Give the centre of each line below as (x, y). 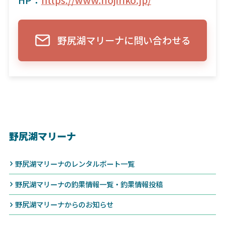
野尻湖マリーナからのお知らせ (65, 204)
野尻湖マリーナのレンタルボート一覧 (75, 163)
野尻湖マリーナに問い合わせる (124, 40)
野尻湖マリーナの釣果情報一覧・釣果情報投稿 (89, 184)
